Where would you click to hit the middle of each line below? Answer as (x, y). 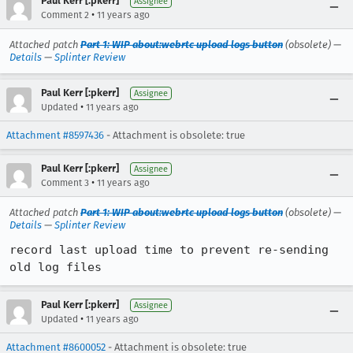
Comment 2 (65, 15)
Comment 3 (65, 183)
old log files (56, 267)
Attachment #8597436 (55, 135)
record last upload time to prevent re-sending (169, 250)
